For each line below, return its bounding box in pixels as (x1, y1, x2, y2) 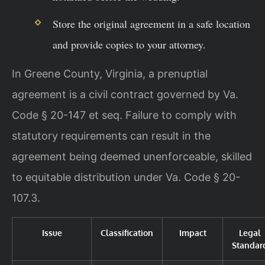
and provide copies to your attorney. (52, 37, 206, 52)
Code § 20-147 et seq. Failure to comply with (12, 109, 237, 122)
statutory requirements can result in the (12, 130, 211, 143)
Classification (101, 227, 153, 238)
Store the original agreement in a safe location (52, 17, 250, 31)
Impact (179, 227, 206, 238)
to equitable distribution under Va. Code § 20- (12, 171, 240, 184)
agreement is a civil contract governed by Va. (12, 88, 238, 101)
